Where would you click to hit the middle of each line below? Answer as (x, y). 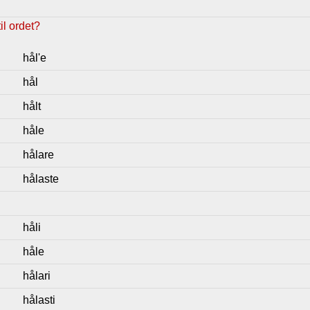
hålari (36, 276)
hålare (38, 155)
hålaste (40, 179)
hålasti (39, 300)
